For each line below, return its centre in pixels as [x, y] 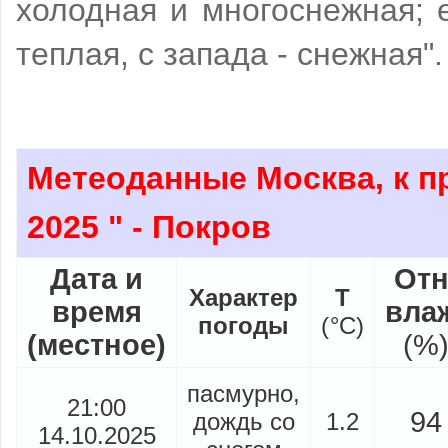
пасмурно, [243, 393]
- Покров [197, 226]
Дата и [96, 278]
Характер [243, 297]
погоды [243, 325]
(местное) [96, 344]
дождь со [243, 421]
